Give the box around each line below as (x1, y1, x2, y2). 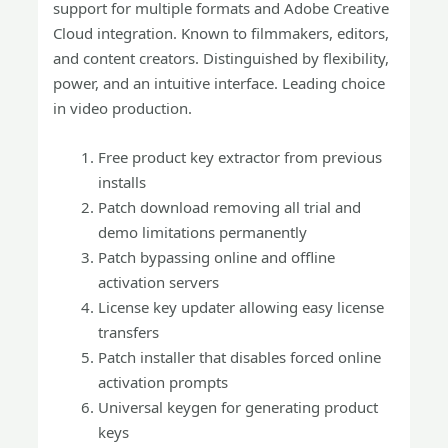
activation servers (98, 272, 220, 292)
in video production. (53, 98, 193, 118)
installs (98, 172, 147, 192)
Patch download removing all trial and (98, 197, 362, 217)
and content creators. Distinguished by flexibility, (53, 48, 390, 68)
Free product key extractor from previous (98, 147, 383, 167)
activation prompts (98, 372, 229, 392)
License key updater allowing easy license (98, 297, 385, 317)
